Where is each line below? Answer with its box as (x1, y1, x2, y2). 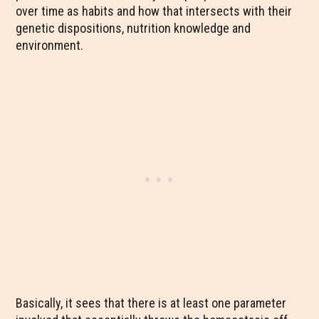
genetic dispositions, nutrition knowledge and (16, 21, 251, 36)
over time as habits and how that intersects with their (16, 4, 293, 19)
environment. (16, 38, 84, 53)
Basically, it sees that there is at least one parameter (16, 296, 287, 310)
